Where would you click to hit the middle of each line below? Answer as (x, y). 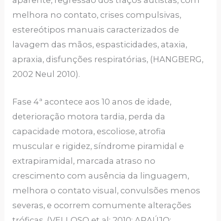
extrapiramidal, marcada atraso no (84, 161)
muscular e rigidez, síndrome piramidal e (98, 146)
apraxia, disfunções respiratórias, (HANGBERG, (108, 59)
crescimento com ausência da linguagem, (101, 176)
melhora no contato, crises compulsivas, (97, 15)
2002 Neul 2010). (46, 74)
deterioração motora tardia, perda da (89, 117)
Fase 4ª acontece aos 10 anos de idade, (92, 102)
